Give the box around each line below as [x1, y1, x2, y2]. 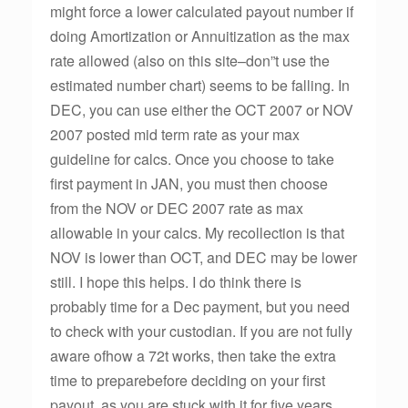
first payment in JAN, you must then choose [50, 173, 328, 194]
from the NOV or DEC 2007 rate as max [50, 198, 303, 219]
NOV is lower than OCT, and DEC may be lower [50, 247, 357, 268]
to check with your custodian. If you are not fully [50, 321, 352, 342]
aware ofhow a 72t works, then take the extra [50, 345, 336, 366]
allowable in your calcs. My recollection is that [50, 222, 344, 243]
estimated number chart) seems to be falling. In [50, 75, 350, 96]
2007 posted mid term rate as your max [50, 124, 300, 145]
